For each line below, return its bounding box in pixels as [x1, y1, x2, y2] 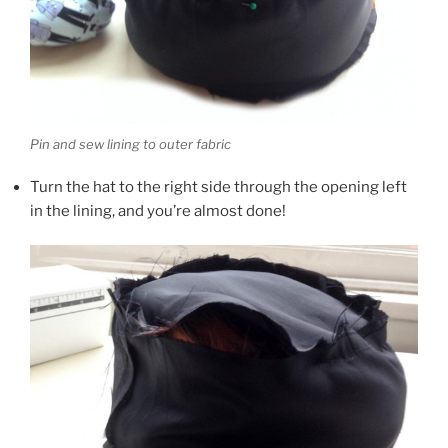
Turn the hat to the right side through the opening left [30, 177, 407, 196]
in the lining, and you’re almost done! [30, 201, 286, 220]
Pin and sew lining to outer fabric [30, 136, 231, 153]
